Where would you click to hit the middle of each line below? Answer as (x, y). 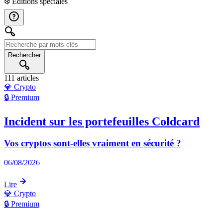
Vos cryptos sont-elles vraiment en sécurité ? (93, 143)
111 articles (21, 78)
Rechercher (24, 55)
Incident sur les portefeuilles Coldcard (102, 121)
